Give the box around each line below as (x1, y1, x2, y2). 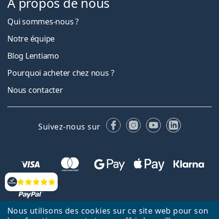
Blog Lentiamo (7, 50, 59, 62)
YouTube (160, 117, 194, 129)
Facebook (120, 117, 158, 129)
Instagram (140, 117, 181, 129)
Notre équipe (7, 33, 55, 44)
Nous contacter (7, 85, 63, 96)
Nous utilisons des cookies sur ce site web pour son (7, 205, 209, 216)
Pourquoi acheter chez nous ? (7, 67, 114, 79)
